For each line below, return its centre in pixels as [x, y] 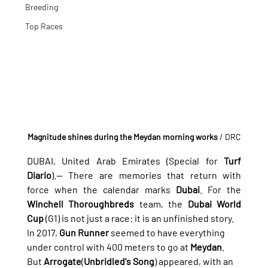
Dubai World [214, 204]
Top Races [44, 26]
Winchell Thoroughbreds [80, 204]
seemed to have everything [167, 233]
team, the [161, 204]
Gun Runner [84, 233]
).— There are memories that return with [146, 175]
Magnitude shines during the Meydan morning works [122, 137]
